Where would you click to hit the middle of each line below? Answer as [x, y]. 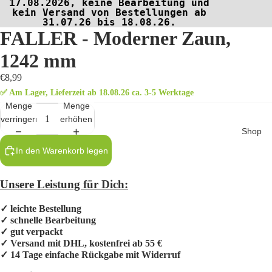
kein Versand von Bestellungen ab [109, 13]
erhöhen [76, 119]
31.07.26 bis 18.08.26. [109, 22]
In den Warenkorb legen [62, 151]
